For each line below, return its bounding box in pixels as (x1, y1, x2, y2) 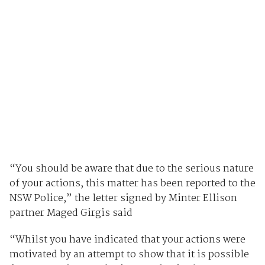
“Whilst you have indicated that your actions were (9, 231, 245, 248)
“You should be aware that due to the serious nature (9, 160, 254, 177)
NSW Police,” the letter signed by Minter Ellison (9, 190, 237, 206)
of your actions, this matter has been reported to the (9, 175, 256, 192)
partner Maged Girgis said (9, 205, 132, 221)
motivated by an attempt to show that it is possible (9, 246, 249, 263)
